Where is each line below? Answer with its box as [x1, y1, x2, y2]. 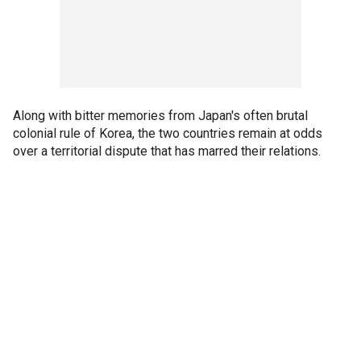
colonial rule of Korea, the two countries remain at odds [13, 126, 322, 141]
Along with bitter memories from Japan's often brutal [13, 108, 308, 123]
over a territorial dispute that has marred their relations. [13, 143, 321, 159]
